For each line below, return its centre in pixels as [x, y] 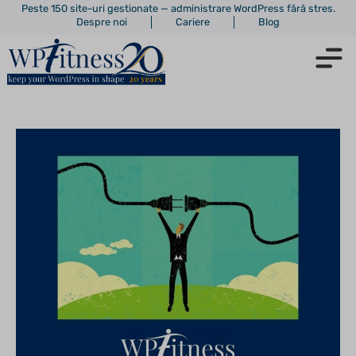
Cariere [193, 22]
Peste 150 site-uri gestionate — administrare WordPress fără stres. [178, 8]
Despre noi [102, 22]
